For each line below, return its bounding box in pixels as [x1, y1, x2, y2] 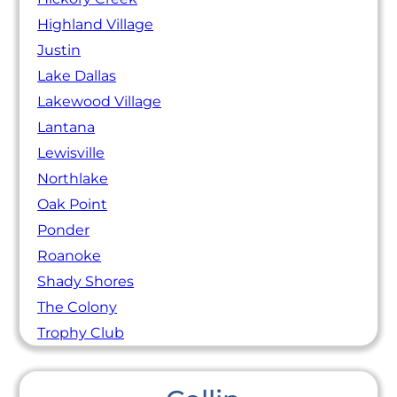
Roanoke [37, 246, 102, 264]
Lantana [37, 118, 96, 136]
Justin [37, 41, 82, 58]
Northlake [37, 169, 109, 187]
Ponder [37, 221, 90, 238]
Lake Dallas [37, 66, 117, 84]
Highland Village [37, 15, 154, 33]
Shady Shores [37, 272, 135, 290]
